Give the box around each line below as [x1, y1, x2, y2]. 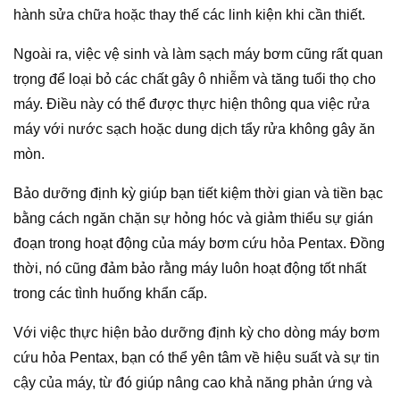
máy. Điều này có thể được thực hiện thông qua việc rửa [13, 96, 370, 112]
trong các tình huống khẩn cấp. [13, 285, 207, 301]
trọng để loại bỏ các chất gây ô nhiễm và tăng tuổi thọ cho [13, 71, 376, 87]
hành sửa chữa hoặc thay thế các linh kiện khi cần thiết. [13, 6, 365, 22]
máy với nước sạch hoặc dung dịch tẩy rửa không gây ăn [13, 121, 375, 137]
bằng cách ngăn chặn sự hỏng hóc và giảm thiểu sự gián [13, 210, 373, 226]
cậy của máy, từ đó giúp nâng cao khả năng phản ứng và [13, 374, 372, 390]
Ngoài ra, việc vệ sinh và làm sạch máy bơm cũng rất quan [13, 46, 383, 62]
